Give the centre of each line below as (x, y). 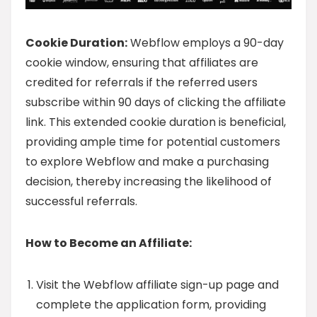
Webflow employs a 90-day (206, 42)
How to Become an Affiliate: (109, 243)
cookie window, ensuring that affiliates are (142, 62)
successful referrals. (81, 201)
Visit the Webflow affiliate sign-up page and (157, 284)
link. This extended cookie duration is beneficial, (156, 122)
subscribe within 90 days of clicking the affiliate (156, 102)
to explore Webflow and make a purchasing (147, 161)
